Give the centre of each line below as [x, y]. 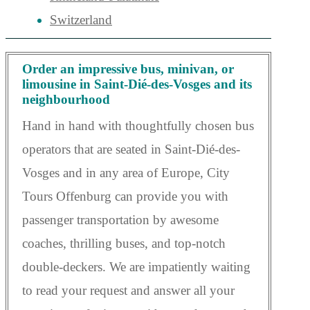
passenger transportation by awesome [120, 220]
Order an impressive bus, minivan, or [128, 69]
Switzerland [81, 19]
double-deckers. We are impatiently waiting [136, 267]
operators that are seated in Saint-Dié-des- [131, 149]
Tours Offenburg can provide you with [125, 197]
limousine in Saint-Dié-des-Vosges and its [137, 84]
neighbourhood [66, 100]
